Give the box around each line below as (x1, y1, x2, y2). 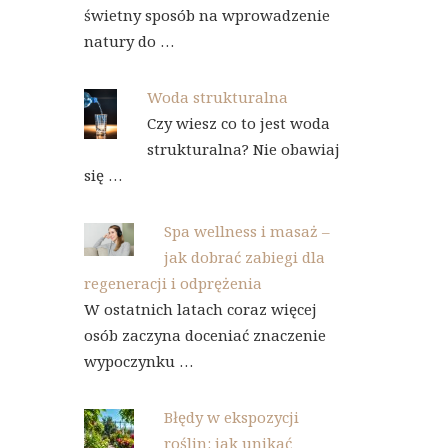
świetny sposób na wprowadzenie (83, 5, 330, 25)
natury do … (83, 31, 174, 51)
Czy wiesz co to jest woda (146, 113, 330, 133)
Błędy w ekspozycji (163, 407, 299, 427)
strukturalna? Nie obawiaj (146, 139, 340, 159)
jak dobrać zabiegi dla (163, 247, 325, 267)
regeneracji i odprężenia (83, 273, 262, 293)
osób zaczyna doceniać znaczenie (83, 325, 326, 345)
